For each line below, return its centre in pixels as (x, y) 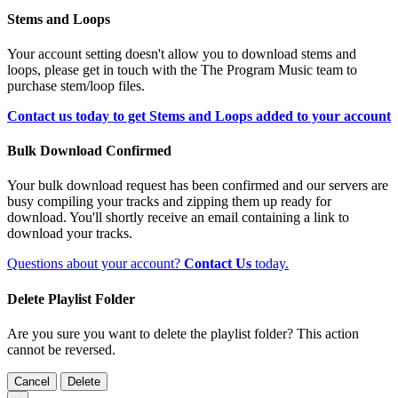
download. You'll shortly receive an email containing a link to (178, 218)
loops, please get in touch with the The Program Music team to (182, 69)
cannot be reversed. (61, 350)
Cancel (32, 382)
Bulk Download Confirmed (89, 151)
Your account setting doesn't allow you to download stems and (182, 53)
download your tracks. (70, 234)
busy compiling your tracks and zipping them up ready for (169, 202)
